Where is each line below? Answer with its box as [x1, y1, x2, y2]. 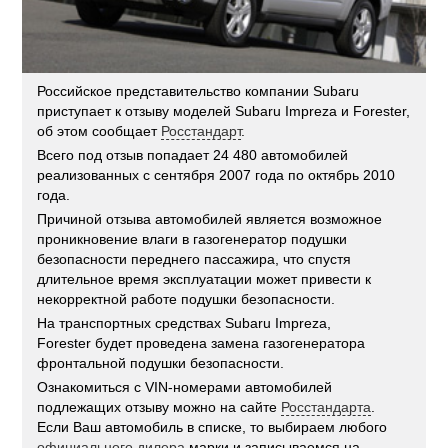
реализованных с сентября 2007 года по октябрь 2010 [37, 166, 396, 183]
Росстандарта [281, 398, 372, 415]
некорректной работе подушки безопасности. [37, 290, 336, 307]
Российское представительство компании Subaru [37, 82, 360, 99]
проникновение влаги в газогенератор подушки [37, 230, 348, 247]
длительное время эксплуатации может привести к [37, 270, 372, 287]
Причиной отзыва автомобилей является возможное [37, 210, 383, 227]
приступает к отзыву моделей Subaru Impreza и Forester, [37, 102, 411, 119]
